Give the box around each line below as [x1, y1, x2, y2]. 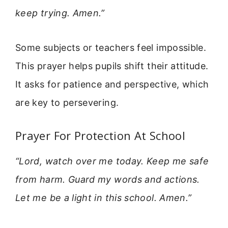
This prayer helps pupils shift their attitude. [15, 61, 209, 72]
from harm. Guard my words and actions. [15, 174, 200, 185]
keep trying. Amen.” [15, 7, 105, 18]
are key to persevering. [15, 97, 119, 108]
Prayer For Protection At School [15, 127, 186, 143]
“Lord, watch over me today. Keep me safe [15, 155, 209, 166]
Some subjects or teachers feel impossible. [15, 42, 207, 53]
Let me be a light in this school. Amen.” [15, 192, 192, 203]
